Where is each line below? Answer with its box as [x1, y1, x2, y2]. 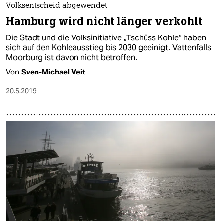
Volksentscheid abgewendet [6, 2, 107, 10]
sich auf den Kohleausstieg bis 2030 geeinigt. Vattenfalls [6, 42, 211, 53]
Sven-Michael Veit [21, 67, 85, 77]
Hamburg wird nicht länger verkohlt [6, 14, 202, 29]
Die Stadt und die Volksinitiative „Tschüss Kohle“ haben [6, 33, 206, 43]
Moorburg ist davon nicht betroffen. [6, 52, 137, 63]
